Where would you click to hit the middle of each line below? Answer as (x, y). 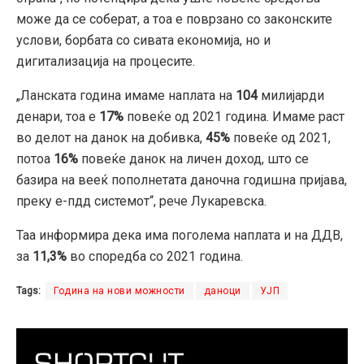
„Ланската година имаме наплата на (126, 95)
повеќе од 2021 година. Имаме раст (234, 116)
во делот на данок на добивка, (111, 137)
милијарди (291, 95)
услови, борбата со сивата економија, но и (143, 40)
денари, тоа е (56, 116)
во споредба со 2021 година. (155, 256)
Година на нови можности (119, 290)
